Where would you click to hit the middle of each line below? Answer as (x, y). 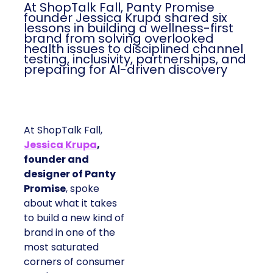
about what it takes (70, 203)
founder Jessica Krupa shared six (126, 18)
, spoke (83, 189)
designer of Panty (70, 174)
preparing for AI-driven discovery (126, 69)
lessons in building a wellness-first (129, 28)
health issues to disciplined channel (133, 49)
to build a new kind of (74, 218)
